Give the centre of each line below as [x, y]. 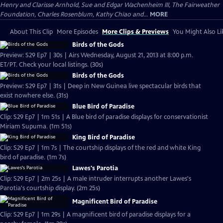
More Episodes [77, 32]
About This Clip [31, 32]
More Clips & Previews [135, 32]
